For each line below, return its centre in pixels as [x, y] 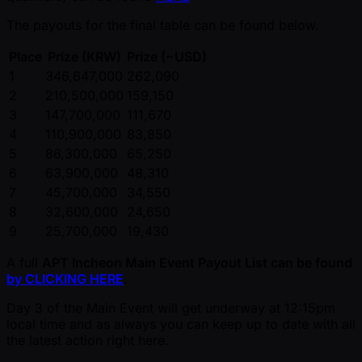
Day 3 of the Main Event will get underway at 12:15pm [171, 307]
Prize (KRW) [84, 56]
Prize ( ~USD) [167, 56]
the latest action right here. [88, 340]
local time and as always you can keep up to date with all [181, 324]
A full [24, 262]
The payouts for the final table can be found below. [163, 25]
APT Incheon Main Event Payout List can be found [197, 262]
